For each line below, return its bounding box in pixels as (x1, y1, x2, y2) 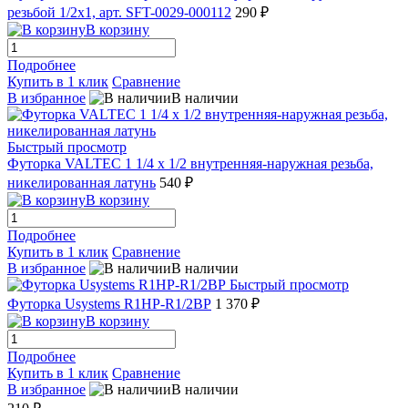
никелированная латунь (7, 174, 156, 190)
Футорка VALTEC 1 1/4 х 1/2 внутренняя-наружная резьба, (7, 155, 373, 171)
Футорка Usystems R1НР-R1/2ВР (7, 295, 211, 311)
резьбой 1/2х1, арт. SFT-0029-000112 (7, 4, 231, 20)
